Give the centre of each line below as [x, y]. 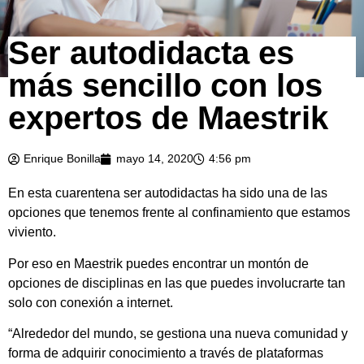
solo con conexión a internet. [91, 302]
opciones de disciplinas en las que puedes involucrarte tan [177, 283]
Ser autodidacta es [151, 53]
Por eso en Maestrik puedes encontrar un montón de [158, 263]
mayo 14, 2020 [155, 159]
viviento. [32, 232]
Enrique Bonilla [62, 159]
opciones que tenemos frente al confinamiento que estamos [179, 213]
